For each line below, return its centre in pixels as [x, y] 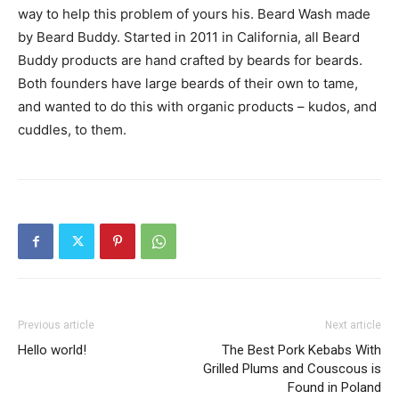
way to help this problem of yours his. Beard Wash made [194, 13]
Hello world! [52, 350]
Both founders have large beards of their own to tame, [188, 83]
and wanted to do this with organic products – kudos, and [197, 106]
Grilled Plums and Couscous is [292, 368]
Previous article [56, 325]
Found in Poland [334, 387]
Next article [353, 325]
